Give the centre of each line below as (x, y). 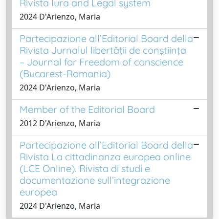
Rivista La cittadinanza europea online (105, 157)
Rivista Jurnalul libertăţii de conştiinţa (103, 50)
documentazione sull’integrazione (95, 180)
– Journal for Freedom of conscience (101, 62)
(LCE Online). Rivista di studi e (85, 168)
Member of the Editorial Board (87, 109)
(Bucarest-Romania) (65, 74)
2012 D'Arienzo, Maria (60, 123)
